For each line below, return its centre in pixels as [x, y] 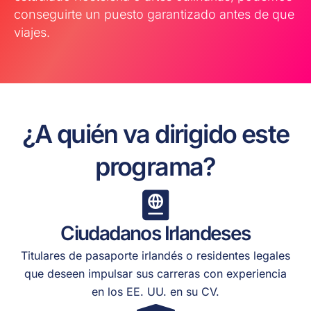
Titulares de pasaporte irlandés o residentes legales [155, 256]
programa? [155, 167]
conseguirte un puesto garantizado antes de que [154, 15]
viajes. [32, 33]
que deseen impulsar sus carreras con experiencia [155, 274]
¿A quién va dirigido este [155, 134]
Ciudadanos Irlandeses [155, 234]
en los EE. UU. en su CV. [155, 292]
